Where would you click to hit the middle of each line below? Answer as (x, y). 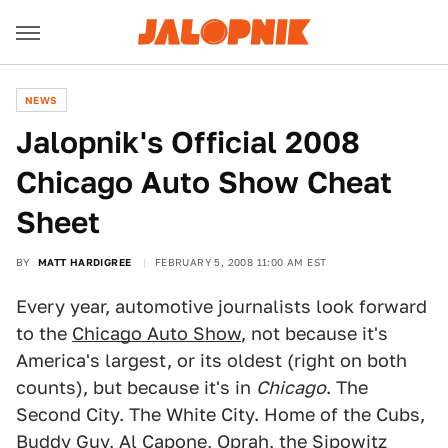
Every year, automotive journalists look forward (221, 306)
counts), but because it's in (136, 387)
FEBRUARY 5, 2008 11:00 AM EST (240, 262)
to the (44, 333)
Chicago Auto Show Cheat (204, 182)
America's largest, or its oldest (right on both (211, 360)
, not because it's (314, 333)
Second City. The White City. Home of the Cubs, (220, 414)
